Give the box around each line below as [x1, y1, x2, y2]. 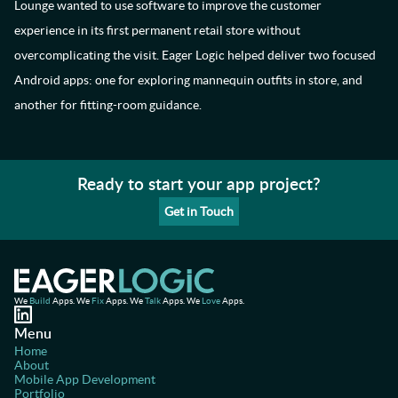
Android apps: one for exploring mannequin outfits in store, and [14, 73, 362, 88]
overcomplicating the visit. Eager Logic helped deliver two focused [14, 48, 376, 63]
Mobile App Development [14, 372, 155, 387]
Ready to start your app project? [77, 171, 321, 196]
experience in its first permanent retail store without [14, 23, 300, 38]
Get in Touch [164, 204, 234, 219]
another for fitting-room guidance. [14, 98, 202, 113]
